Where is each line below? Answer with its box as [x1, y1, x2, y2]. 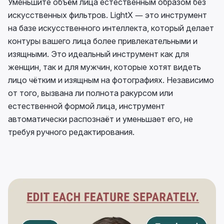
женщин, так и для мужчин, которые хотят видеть [8, 62, 201, 72]
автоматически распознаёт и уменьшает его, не [8, 114, 193, 124]
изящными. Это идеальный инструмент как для [8, 49, 189, 59]
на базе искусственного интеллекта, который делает [8, 23, 214, 33]
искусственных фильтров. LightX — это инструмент [8, 10, 207, 20]
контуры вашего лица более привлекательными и [8, 36, 197, 46]
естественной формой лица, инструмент [8, 101, 165, 111]
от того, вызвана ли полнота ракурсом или [8, 88, 173, 98]
